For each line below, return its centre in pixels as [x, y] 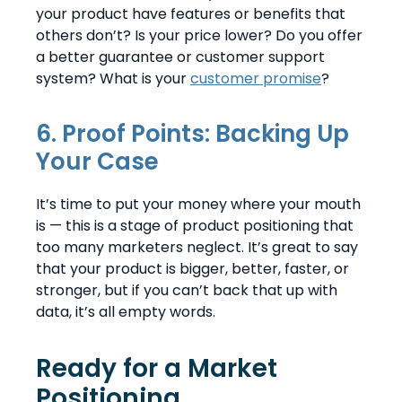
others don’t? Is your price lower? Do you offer [199, 35]
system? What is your [113, 78]
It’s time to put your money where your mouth [198, 204]
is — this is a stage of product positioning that [195, 225]
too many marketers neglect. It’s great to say [197, 247]
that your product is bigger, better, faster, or [192, 268]
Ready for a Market [157, 368]
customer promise [256, 78]
